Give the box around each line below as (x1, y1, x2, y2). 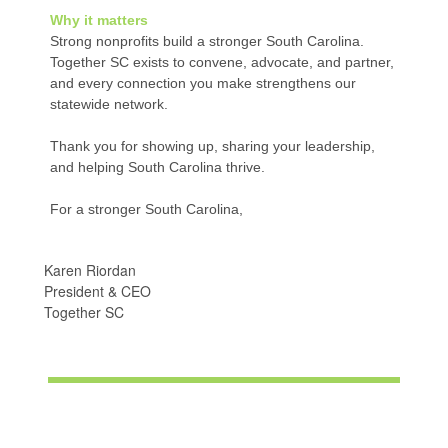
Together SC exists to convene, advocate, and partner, (50, 54, 394, 70)
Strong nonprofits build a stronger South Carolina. (50, 33, 364, 49)
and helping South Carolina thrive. (50, 159, 265, 175)
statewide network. (50, 96, 168, 112)
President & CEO (44, 281, 151, 301)
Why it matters (50, 12, 148, 28)
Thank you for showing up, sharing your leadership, (50, 138, 375, 154)
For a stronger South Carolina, (50, 201, 243, 217)
